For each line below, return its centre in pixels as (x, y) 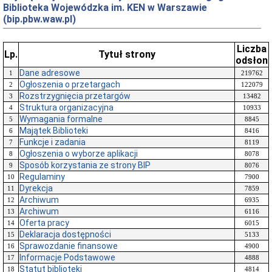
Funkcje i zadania (53, 142)
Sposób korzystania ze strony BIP (85, 165)
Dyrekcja (36, 188)
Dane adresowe (50, 73)
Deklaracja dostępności (65, 234)
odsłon (252, 60)
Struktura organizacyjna (66, 107)
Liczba (252, 49)
